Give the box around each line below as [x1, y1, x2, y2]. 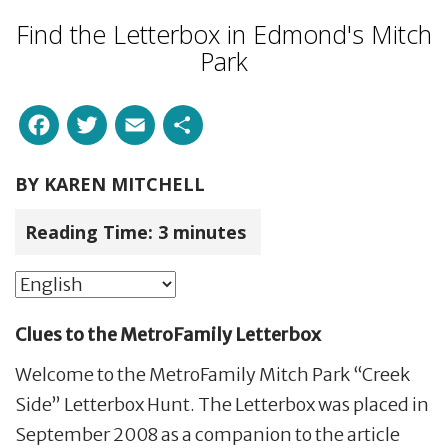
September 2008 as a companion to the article [15, 422, 400, 446]
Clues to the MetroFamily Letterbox [15, 322, 321, 346]
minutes [173, 219, 251, 244]
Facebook [59, 100, 204, 141]
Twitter [107, 100, 218, 141]
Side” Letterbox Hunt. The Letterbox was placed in [15, 392, 429, 416]
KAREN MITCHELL [44, 171, 205, 196]
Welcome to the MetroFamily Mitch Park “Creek [15, 362, 410, 386]
